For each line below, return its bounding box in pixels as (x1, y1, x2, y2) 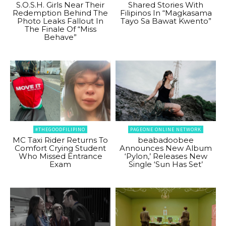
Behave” (44, 32, 77, 42)
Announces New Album (120, 143, 212, 153)
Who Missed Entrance (18, 151, 102, 161)
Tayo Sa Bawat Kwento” (120, 16, 211, 26)
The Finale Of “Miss (24, 24, 96, 34)
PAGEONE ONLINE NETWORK (130, 126, 201, 133)
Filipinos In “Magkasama (120, 8, 212, 18)
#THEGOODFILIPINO (35, 126, 85, 133)
